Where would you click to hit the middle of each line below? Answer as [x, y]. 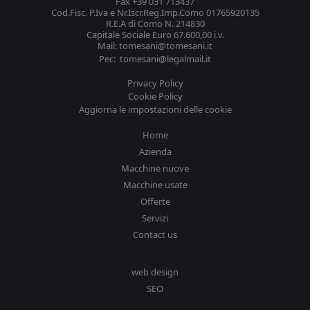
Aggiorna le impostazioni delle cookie [155, 110]
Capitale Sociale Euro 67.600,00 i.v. [155, 35]
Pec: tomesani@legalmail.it [155, 59]
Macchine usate [155, 185]
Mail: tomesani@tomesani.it [155, 46]
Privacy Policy [155, 83]
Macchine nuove [155, 168]
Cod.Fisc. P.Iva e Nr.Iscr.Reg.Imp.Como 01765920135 [155, 13]
